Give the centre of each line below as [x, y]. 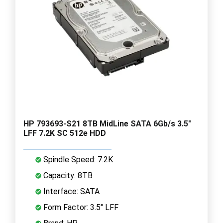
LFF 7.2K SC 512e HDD [65, 133]
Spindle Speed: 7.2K [77, 159]
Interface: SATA [70, 191]
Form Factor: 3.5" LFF [80, 207]
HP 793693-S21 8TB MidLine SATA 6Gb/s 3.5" [107, 123]
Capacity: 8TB [67, 175]
